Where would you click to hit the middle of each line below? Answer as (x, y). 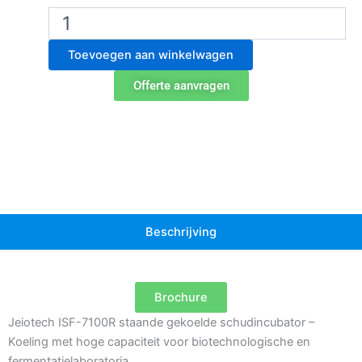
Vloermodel (78, 47)
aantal (64, 95)
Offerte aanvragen (181, 86)
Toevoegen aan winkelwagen (151, 55)
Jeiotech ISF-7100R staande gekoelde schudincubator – (161, 323)
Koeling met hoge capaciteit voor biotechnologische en (159, 342)
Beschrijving (181, 232)
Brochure (181, 298)
